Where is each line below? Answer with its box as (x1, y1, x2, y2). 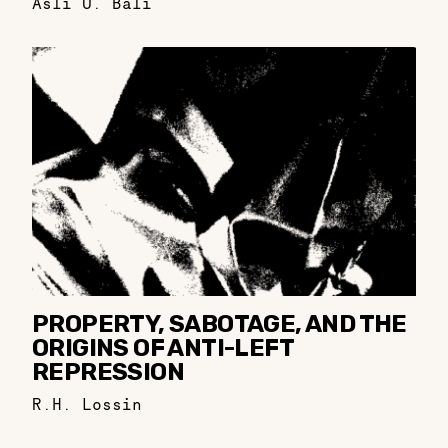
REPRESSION (32, 358, 184, 387)
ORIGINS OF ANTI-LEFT (32, 334, 293, 363)
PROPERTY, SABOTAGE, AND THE (32, 310, 407, 339)
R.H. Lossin (32, 394, 142, 415)
